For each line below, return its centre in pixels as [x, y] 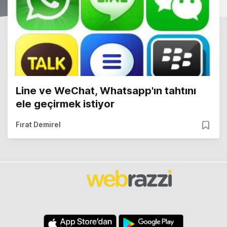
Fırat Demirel [38, 125]
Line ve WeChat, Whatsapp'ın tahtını [106, 91]
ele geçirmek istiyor [65, 104]
